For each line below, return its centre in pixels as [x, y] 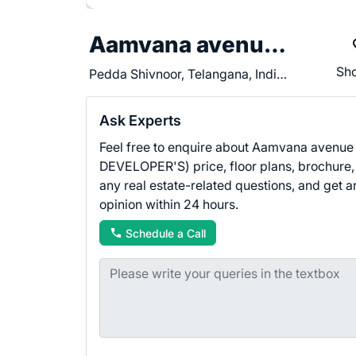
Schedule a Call [166, 233]
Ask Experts [140, 120]
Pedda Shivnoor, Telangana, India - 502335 [282, 74]
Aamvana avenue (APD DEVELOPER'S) [275, 44]
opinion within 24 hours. [169, 204]
